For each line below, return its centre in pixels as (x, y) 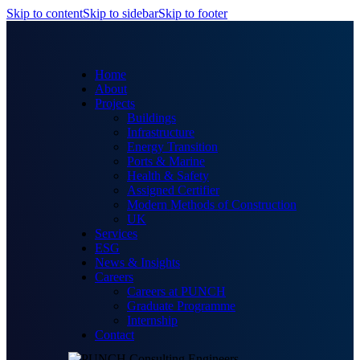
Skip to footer (193, 13)
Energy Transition (172, 147)
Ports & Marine (166, 161)
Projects (115, 103)
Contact (115, 335)
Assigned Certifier (173, 190)
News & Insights (137, 262)
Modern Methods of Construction (212, 205)
